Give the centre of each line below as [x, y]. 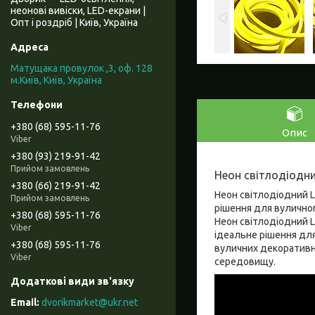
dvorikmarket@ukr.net [90, 303]
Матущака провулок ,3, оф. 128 [82, 69]
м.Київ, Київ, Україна [56, 81]
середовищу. [245, 261]
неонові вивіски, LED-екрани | [78, 11]
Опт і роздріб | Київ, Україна [74, 23]
